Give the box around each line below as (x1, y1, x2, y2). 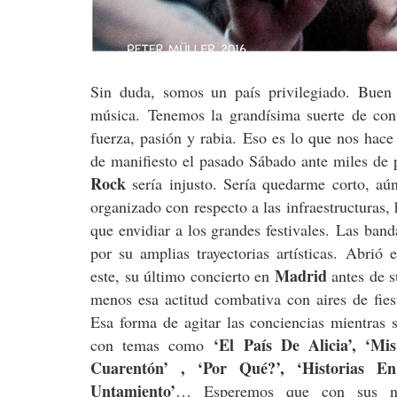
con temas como (90, 334, 214, 356)
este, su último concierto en (90, 265, 275, 287)
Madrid (274, 264, 327, 288)
